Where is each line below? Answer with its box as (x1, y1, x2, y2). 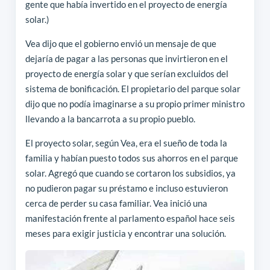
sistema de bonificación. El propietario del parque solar (25, 83, 240, 94)
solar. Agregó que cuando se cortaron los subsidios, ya (25, 167, 236, 178)
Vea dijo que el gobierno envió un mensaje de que (25, 37, 216, 49)
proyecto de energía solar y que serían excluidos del (25, 67, 228, 79)
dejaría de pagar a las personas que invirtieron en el (25, 52, 228, 64)
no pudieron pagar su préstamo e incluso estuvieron (25, 182, 228, 193)
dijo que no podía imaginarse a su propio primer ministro (25, 98, 245, 109)
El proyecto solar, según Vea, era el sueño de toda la (25, 137, 227, 148)
